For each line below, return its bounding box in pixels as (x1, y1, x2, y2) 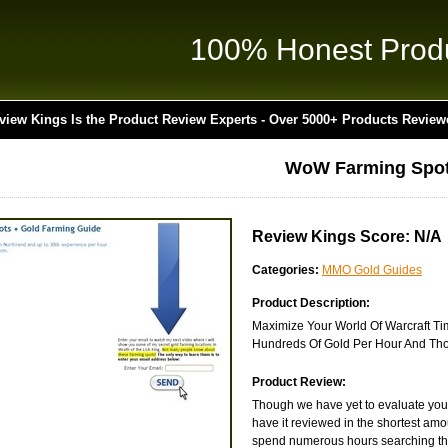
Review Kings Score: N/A (252, 228, 442, 245)
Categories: (252, 263, 319, 277)
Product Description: (252, 296, 370, 310)
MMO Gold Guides (322, 263, 422, 277)
